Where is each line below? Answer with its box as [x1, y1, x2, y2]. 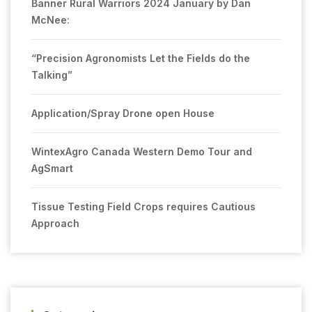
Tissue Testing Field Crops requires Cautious [31, 200, 256, 212]
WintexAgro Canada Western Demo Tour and [31, 145, 252, 157]
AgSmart [31, 162, 73, 174]
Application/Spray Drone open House [31, 107, 214, 119]
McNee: [31, 13, 70, 26]
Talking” [31, 68, 72, 81]
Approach [31, 217, 79, 229]
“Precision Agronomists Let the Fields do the [31, 52, 250, 64]
